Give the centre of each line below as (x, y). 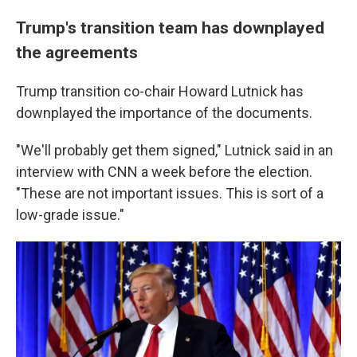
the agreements (77, 52)
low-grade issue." (70, 215)
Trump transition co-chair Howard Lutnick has (160, 91)
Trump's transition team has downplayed (170, 27)
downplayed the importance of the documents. (164, 113)
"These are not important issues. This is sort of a (170, 193)
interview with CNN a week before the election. (164, 172)
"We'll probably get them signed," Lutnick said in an (175, 150)
